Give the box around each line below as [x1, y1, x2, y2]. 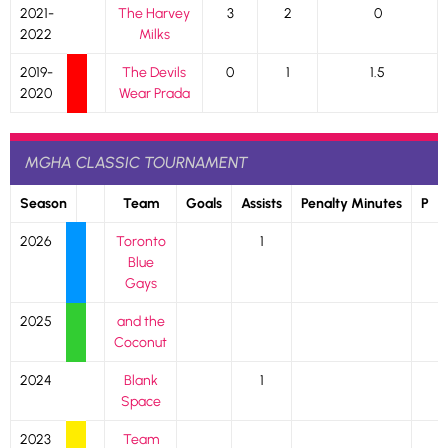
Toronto [115, 233, 166, 250]
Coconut [114, 334, 167, 351]
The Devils [122, 64, 186, 81]
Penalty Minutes [301, 195, 402, 212]
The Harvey [118, 5, 190, 22]
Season [19, 195, 67, 212]
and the [116, 313, 165, 330]
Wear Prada [118, 85, 190, 102]
